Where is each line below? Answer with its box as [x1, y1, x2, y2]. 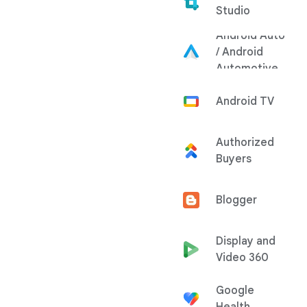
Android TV [216, 95, 274, 108]
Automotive [216, 62, 278, 75]
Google [216, 284, 254, 297]
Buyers [216, 152, 251, 166]
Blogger [216, 193, 257, 207]
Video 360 [216, 251, 269, 265]
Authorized [216, 136, 274, 149]
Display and [216, 234, 275, 248]
